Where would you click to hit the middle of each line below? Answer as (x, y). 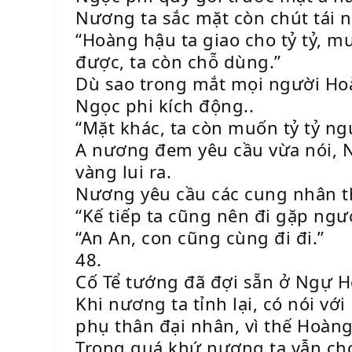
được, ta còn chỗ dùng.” (178, 61)
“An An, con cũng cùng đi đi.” (200, 237)
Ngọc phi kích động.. (165, 105)
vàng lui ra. (123, 171)
